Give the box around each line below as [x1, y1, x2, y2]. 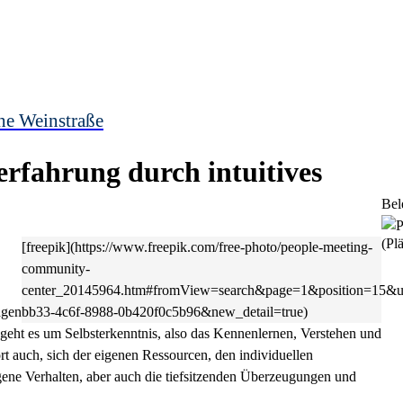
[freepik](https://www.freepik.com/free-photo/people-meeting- [22, 239, 372, 255]
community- [22, 261, 90, 276]
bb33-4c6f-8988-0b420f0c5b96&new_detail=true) [22, 304, 308, 319]
